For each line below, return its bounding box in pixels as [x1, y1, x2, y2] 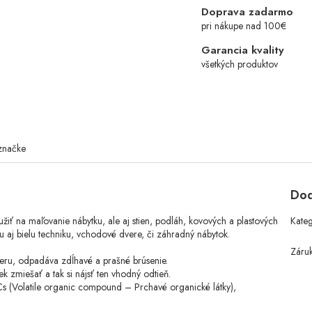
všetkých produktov [201, 57, 278, 72]
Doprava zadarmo [201, 4, 293, 20]
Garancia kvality [201, 42, 284, 58]
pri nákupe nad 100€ [201, 19, 286, 33]
